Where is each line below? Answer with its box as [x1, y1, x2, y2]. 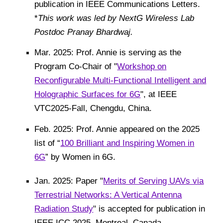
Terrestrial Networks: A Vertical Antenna [34, 189, 182, 200]
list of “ [34, 137, 61, 148]
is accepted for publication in [99, 203, 206, 214]
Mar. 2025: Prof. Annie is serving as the [34, 47, 182, 58]
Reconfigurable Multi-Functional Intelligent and [34, 75, 207, 86]
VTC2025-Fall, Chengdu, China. [34, 103, 152, 113]
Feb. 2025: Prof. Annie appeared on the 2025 [34, 123, 200, 134]
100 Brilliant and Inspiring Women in [60, 137, 195, 148]
